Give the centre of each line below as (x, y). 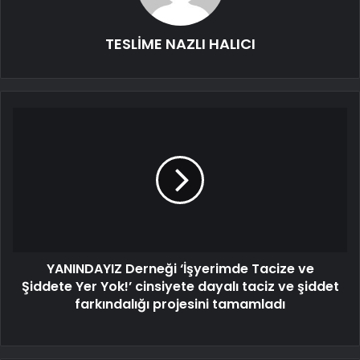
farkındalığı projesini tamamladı (180, 305)
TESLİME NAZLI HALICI (180, 44)
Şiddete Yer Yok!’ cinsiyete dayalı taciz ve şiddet (180, 287)
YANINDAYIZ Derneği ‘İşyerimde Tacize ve (180, 269)
